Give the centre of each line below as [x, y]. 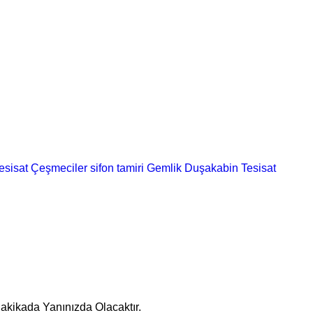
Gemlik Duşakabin [192, 168]
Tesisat [259, 168]
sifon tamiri [117, 168]
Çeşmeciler [59, 168]
